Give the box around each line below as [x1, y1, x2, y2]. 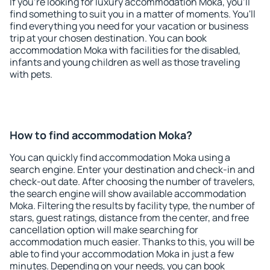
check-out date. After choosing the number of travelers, [10, 175, 255, 188]
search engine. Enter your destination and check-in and [10, 163, 254, 176]
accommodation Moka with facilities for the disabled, [10, 43, 240, 57]
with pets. [10, 67, 52, 81]
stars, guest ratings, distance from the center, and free [10, 211, 249, 224]
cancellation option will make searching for [10, 223, 198, 236]
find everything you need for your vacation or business [10, 19, 248, 33]
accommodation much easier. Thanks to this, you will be [10, 235, 254, 248]
